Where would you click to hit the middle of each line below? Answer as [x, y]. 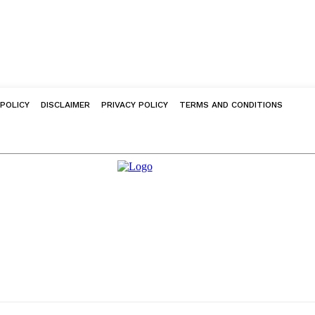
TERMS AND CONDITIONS [231, 105]
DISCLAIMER [65, 105]
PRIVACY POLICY [135, 105]
